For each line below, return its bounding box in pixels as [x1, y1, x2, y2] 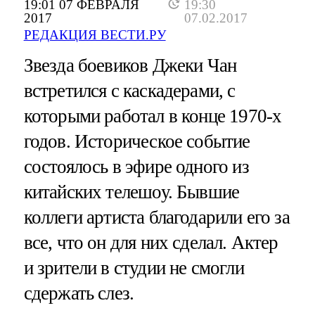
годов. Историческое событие [23, 131, 250, 153]
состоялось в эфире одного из [23, 156, 249, 178]
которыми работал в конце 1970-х [23, 105, 282, 127]
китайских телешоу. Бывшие [23, 181, 240, 203]
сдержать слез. [23, 283, 134, 304]
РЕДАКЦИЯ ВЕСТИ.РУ [23, 27, 166, 43]
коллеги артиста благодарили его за [23, 207, 290, 229]
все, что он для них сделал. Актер [23, 232, 278, 254]
